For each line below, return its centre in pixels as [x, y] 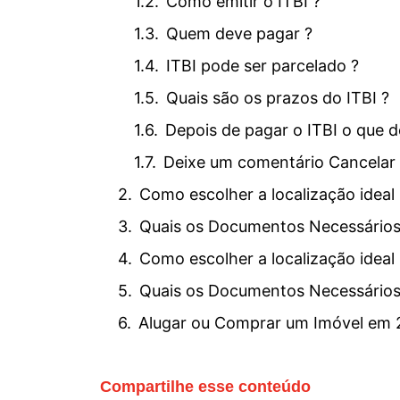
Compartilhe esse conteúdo [205, 387]
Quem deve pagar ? [239, 33]
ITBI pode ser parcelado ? [262, 66]
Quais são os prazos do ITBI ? [278, 98]
